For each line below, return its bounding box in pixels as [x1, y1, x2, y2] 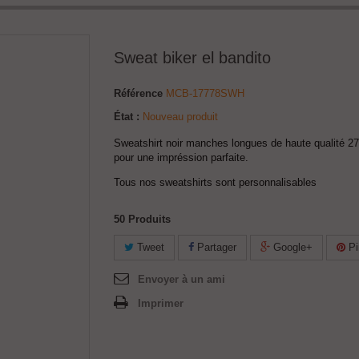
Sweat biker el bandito [114, 49, 271, 67]
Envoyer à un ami [138, 273, 225, 285]
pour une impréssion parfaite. [114, 151, 248, 163]
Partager [194, 241, 236, 253]
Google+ [270, 241, 313, 253]
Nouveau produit [143, 111, 218, 123]
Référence [114, 87, 163, 99]
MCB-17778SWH [166, 87, 244, 99]
